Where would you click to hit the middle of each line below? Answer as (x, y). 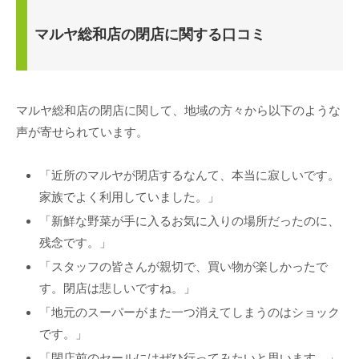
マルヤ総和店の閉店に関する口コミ (150, 34)
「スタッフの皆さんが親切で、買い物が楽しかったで (184, 266)
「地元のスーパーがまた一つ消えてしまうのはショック (190, 312)
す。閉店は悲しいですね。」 (117, 288)
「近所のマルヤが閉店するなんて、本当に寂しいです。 (190, 175)
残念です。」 (75, 242)
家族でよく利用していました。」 (129, 196)
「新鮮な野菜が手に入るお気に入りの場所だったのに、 (190, 220)
